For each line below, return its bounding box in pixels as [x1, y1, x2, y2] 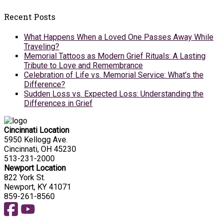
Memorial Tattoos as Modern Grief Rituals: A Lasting [24, 51, 206, 61]
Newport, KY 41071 [4, 182, 71, 192]
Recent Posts [4, 11, 55, 22]
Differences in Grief [24, 98, 93, 108]
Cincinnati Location [4, 125, 69, 135]
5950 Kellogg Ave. [4, 134, 68, 144]
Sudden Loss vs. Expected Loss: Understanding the [24, 89, 204, 99]
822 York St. [4, 172, 45, 182]
